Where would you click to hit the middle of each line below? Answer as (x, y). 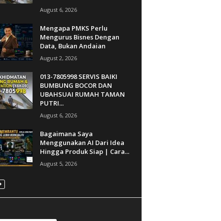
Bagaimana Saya (66, 133)
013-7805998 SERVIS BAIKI (78, 76)
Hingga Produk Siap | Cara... (84, 151)
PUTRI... (52, 103)
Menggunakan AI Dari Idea (82, 142)
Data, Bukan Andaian (73, 46)
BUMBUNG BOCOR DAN (76, 85)
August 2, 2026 (58, 58)
